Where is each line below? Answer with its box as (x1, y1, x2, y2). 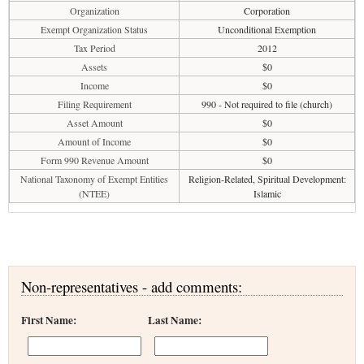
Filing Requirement (57, 97, 132, 110)
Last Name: (148, 312, 201, 328)
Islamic (253, 187, 281, 200)
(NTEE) (79, 187, 110, 200)
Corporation (244, 4, 290, 17)
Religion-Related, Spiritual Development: (188, 172, 346, 185)
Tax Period (73, 41, 115, 54)
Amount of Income (58, 135, 131, 148)
